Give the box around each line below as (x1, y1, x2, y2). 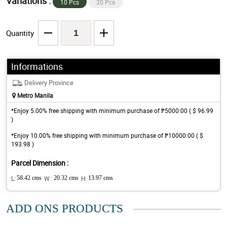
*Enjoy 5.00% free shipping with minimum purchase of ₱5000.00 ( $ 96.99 (11, 106, 213, 115)
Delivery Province (24, 78, 73, 88)
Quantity (6, 28, 34, 39)
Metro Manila (16, 91, 53, 100)
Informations (11, 60, 63, 73)
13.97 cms (88, 174, 113, 182)
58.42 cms (17, 174, 42, 182)
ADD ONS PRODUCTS (6, 202, 123, 215)
